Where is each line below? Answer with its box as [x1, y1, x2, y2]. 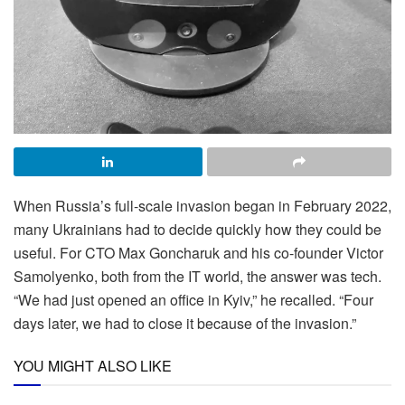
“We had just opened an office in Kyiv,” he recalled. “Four [14, 289, 373, 311]
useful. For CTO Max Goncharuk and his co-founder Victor [14, 242, 383, 264]
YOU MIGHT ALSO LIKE [14, 355, 172, 377]
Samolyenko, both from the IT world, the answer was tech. [14, 266, 381, 287]
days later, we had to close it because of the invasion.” [14, 313, 356, 334]
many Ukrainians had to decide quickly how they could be [14, 219, 381, 240]
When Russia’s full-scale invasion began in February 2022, [14, 195, 391, 217]
